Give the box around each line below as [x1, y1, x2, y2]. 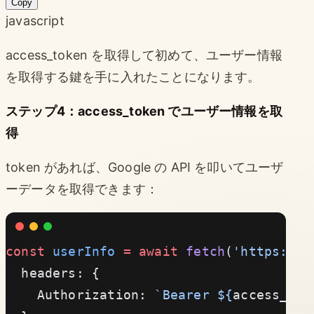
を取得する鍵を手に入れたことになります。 [6, 69, 261, 84]
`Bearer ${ [154, 287, 233, 302]
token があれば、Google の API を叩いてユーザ [6, 159, 284, 175]
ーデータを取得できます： [6, 181, 159, 196]
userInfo [44, 243, 116, 259]
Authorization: [6, 287, 155, 302]
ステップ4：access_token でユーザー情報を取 [6, 103, 283, 118]
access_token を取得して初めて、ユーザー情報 [6, 47, 283, 62]
